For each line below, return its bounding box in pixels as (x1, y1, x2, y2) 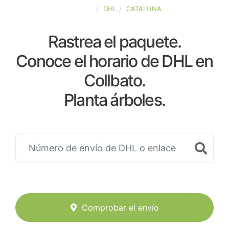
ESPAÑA (67, 5, 94, 13)
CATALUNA (126, 5, 162, 13)
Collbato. (83, 71, 146, 90)
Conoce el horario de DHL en (16, 51, 213, 71)
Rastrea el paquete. (48, 32, 181, 52)
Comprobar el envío (81, 202, 159, 213)
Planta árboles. (64, 90, 165, 110)
